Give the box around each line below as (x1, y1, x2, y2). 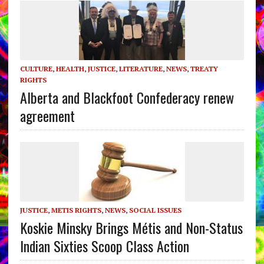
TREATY (190, 64, 218, 73)
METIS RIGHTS (51, 205, 101, 214)
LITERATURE (118, 64, 163, 73)
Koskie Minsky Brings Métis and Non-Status (19, 216, 243, 238)
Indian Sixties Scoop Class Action (19, 235, 189, 256)
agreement (19, 104, 75, 126)
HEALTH (55, 64, 84, 73)
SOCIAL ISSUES (128, 205, 181, 214)
